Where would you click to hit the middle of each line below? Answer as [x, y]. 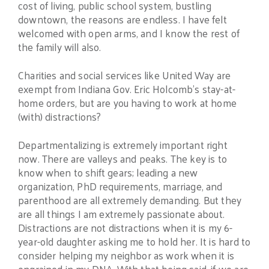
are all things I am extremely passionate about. [121, 213]
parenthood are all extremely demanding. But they [130, 200]
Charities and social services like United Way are [125, 75]
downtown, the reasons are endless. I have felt [122, 20]
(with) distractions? [60, 117]
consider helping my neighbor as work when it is [126, 255]
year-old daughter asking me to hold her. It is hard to [134, 241]
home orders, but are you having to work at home [127, 103]
